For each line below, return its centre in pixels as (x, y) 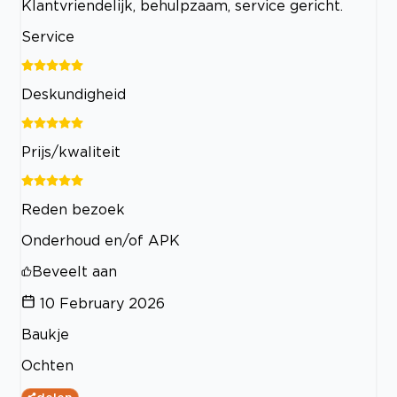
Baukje (45, 335)
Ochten (47, 366)
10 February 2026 (102, 304)
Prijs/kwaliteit (71, 152)
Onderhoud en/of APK (101, 241)
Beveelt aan (74, 272)
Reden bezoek (73, 210)
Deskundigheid (74, 94)
